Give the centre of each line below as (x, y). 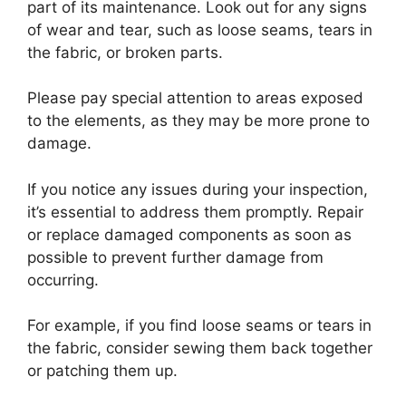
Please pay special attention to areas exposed (195, 98)
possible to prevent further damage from (175, 257)
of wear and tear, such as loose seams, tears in (200, 29)
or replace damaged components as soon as (189, 234)
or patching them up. (102, 371)
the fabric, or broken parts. (125, 52)
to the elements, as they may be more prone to (198, 121)
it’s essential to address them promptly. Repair (195, 212)
